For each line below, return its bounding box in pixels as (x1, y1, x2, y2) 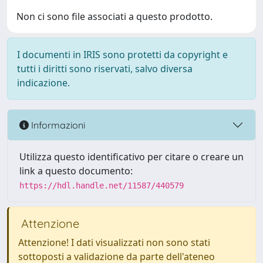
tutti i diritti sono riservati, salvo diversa (17, 62, 193, 75)
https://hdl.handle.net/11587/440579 (19, 181, 184, 190)
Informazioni (29, 119, 85, 131)
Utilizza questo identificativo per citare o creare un (19, 150, 244, 163)
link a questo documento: (19, 164, 133, 177)
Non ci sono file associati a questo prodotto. (16, 10, 213, 23)
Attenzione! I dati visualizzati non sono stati (18, 236, 210, 249)
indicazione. (17, 76, 70, 89)
